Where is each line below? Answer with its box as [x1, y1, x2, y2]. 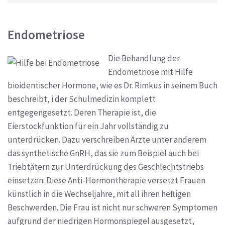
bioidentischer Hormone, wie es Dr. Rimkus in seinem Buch [8, 80, 217, 91]
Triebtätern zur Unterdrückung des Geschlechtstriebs [8, 161, 204, 173]
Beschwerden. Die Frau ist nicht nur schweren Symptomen [8, 202, 217, 213]
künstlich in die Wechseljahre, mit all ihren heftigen [8, 188, 191, 200]
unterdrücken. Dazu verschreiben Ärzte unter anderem [8, 134, 206, 146]
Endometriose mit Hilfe [108, 66, 193, 78]
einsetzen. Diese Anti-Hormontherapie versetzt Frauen [8, 175, 205, 186]
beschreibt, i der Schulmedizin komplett [8, 93, 156, 105]
